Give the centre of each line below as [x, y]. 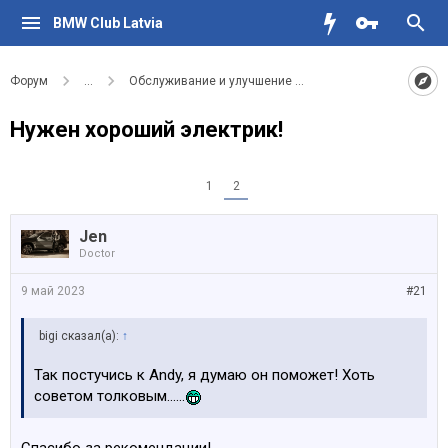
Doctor [97, 253]
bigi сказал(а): [80, 336]
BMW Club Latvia [107, 23]
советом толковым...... [109, 396]
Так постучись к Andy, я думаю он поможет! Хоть [204, 375]
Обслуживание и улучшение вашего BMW [249, 81]
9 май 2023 [53, 291]
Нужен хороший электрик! [146, 129]
